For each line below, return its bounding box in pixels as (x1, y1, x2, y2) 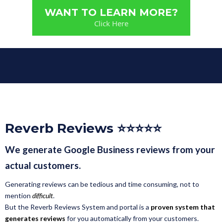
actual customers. (5, 160, 81, 171)
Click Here (94, 18, 128, 29)
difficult (32, 191, 53, 200)
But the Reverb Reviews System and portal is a (5, 203, 151, 212)
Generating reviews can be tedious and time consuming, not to (5, 180, 199, 189)
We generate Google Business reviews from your (5, 144, 215, 156)
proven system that (151, 203, 215, 212)
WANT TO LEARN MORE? (44, 6, 178, 19)
